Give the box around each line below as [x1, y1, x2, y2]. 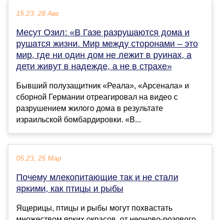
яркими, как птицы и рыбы [16, 184, 123, 194]
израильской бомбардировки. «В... [16, 115, 141, 124]
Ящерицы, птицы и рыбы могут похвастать [16, 204, 172, 213]
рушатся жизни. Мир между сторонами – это [16, 39, 198, 49]
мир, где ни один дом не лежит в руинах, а [16, 50, 192, 60]
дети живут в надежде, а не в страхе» [16, 61, 172, 72]
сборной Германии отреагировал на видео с [16, 93, 178, 102]
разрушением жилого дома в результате [16, 104, 163, 113]
